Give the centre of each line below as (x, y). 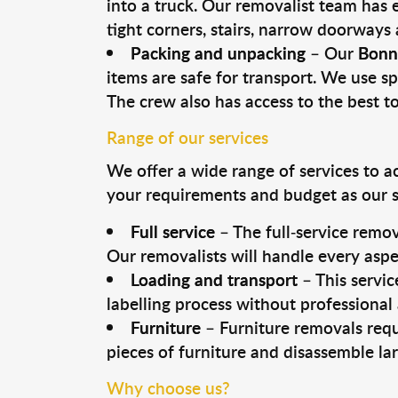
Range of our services (187, 138)
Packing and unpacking (218, 53)
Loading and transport (214, 279)
